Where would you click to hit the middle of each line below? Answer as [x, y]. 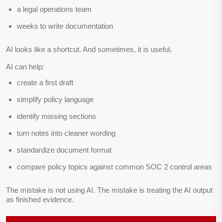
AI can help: [25, 67]
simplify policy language [55, 100]
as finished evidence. [40, 200]
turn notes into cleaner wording [66, 133]
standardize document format [64, 150]
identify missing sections [56, 116]
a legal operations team [54, 9]
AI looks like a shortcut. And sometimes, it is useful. [89, 50]
